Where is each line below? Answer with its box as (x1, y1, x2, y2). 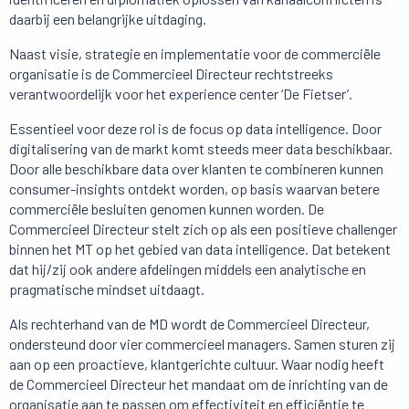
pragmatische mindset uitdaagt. (9, 280, 204, 299)
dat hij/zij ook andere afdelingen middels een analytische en (9, 260, 366, 278)
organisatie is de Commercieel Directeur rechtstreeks (9, 65, 333, 83)
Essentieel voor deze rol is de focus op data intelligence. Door (9, 120, 382, 138)
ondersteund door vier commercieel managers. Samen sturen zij (9, 335, 395, 353)
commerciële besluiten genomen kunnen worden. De (9, 200, 324, 218)
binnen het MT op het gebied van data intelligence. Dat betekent (9, 240, 391, 258)
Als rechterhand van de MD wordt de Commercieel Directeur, (9, 315, 370, 333)
